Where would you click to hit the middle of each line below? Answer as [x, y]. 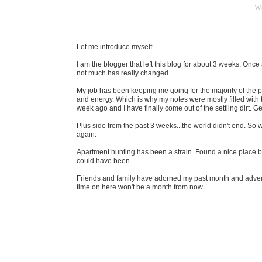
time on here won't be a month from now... [142, 187]
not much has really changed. [123, 73]
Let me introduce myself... [117, 47]
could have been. [105, 161]
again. [87, 135]
